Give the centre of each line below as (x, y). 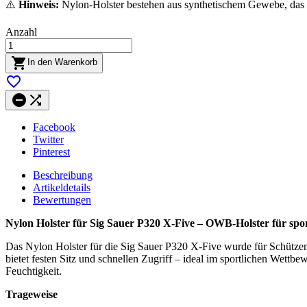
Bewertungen (62, 199)
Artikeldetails (62, 187)
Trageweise (32, 294)
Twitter (48, 139)
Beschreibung (63, 175)
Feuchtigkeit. (34, 271)
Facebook (54, 127)
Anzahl (21, 32)
